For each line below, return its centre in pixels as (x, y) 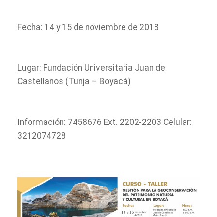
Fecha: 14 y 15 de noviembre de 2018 (88, 27)
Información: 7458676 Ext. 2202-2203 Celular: (105, 122)
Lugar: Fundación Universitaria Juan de (91, 68)
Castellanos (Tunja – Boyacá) (74, 81)
